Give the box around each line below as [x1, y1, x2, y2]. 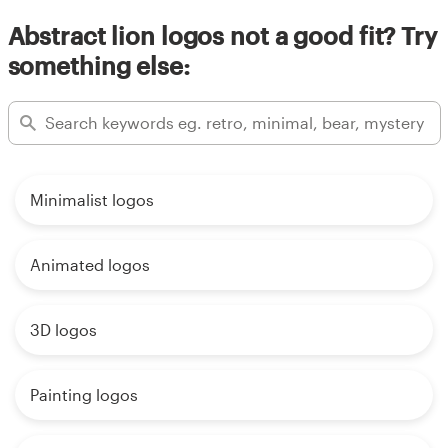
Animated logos [30, 254, 150, 274]
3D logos [30, 319, 97, 339]
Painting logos [30, 384, 138, 404]
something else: [7, 50, 190, 80]
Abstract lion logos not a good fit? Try [7, 20, 437, 50]
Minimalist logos [30, 189, 154, 209]
